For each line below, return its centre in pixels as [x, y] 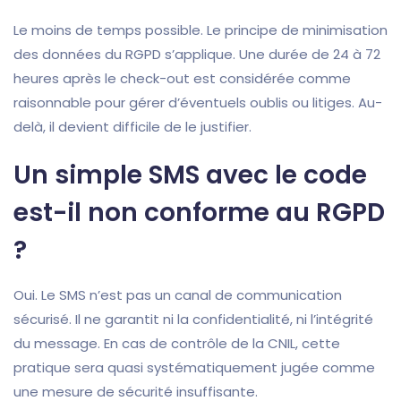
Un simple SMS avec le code [190, 175]
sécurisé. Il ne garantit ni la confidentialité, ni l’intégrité [193, 320]
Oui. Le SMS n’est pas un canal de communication [178, 295]
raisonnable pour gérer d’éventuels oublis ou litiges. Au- [198, 103]
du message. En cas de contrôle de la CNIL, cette [177, 344]
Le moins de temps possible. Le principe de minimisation [200, 30]
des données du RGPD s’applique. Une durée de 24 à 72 [197, 55]
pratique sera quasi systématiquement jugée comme [194, 368]
